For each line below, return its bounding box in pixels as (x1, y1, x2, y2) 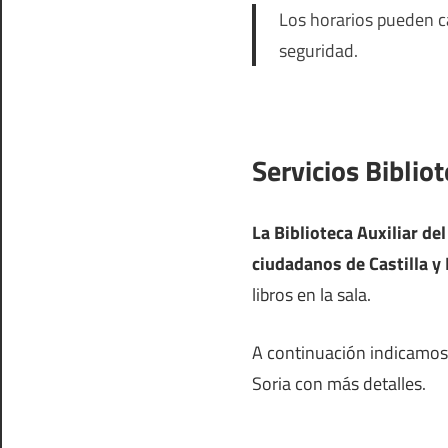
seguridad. (278, 36, 358, 64)
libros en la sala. (252, 280, 371, 308)
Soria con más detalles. (252, 369, 426, 397)
